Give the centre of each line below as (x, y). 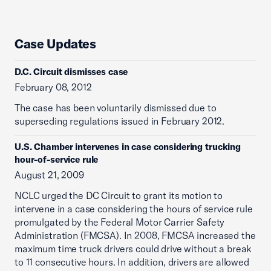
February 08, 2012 (53, 87)
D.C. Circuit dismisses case (71, 72)
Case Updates (55, 44)
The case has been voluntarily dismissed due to (116, 108)
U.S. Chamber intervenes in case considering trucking (128, 147)
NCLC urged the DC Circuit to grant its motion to (119, 195)
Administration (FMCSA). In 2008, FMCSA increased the (135, 235)
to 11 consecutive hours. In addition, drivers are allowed (132, 262)
